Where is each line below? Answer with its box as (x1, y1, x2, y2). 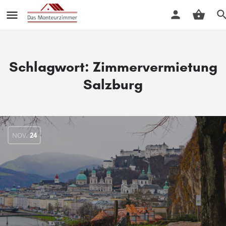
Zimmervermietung (92, 58, 217, 75)
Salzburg (83, 76, 143, 93)
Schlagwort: (9, 58, 93, 75)
